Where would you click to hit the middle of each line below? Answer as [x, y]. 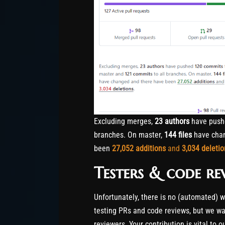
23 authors [172, 121]
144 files [178, 135]
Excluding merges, [124, 121]
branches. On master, [129, 135]
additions [151, 148]
